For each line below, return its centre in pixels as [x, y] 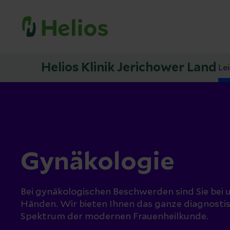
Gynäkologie [98, 162]
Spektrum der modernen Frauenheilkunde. [114, 217]
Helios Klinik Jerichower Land [129, 68]
